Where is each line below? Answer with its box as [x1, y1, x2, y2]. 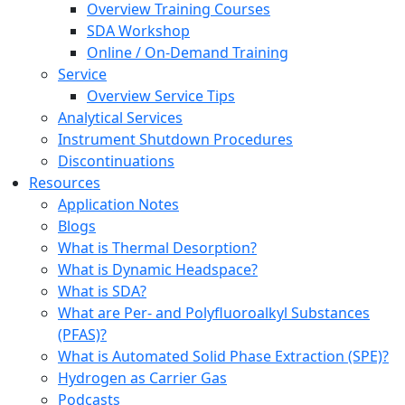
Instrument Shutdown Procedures [58, 129, 293, 149]
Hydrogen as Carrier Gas [58, 368, 227, 388]
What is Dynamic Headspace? [58, 259, 258, 279]
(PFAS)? [58, 325, 107, 344]
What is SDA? [58, 281, 146, 301]
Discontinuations [58, 151, 174, 171]
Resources [29, 173, 100, 193]
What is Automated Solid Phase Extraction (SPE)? [58, 346, 389, 366]
